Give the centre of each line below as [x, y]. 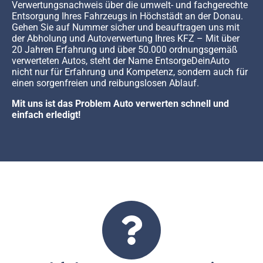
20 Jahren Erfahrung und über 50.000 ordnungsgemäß [125, 50]
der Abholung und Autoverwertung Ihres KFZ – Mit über [126, 39]
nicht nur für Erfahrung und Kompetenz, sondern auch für [130, 72]
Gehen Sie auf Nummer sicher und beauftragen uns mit [126, 28]
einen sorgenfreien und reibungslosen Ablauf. [105, 83]
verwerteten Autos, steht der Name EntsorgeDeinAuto [121, 61]
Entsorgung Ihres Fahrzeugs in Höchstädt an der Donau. [127, 16]
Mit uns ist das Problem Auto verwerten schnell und [120, 104]
